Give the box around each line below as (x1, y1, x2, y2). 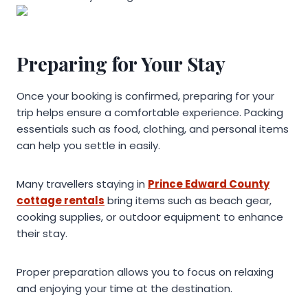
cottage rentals (16, 193, 104, 208)
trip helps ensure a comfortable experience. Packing (16, 105, 283, 120)
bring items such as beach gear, (104, 193, 272, 208)
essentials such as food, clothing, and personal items (16, 122, 289, 137)
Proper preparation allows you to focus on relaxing (16, 265, 274, 280)
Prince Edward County (148, 177, 269, 192)
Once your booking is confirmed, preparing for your (16, 89, 274, 104)
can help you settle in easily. (16, 138, 160, 153)
